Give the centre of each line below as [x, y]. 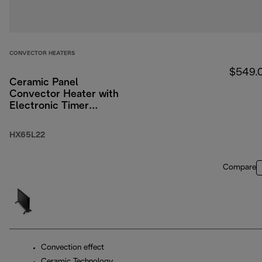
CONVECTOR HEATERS [42, 54]
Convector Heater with [64, 95]
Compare [239, 168]
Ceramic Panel [44, 83]
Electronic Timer [49, 106]
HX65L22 [27, 136]
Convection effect [73, 248]
